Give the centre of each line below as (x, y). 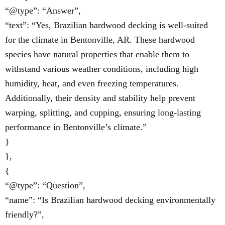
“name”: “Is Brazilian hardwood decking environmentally (110, 200)
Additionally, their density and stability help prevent (100, 98)
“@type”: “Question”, (45, 185)
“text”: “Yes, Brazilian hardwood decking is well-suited (106, 25)
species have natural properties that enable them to (97, 54)
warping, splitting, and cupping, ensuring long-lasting (103, 113)
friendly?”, (25, 214)
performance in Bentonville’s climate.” (76, 127)
